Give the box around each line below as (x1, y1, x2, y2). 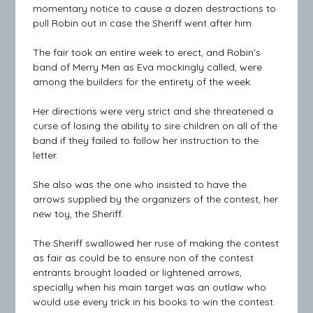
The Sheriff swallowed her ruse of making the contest (33, 237, 279, 250)
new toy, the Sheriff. (33, 208, 124, 221)
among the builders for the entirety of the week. (33, 75, 253, 89)
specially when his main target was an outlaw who (33, 281, 267, 294)
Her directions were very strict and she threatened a (33, 105, 274, 118)
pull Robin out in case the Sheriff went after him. (33, 17, 254, 30)
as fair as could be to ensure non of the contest (33, 252, 254, 265)
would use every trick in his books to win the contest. (33, 296, 276, 309)
